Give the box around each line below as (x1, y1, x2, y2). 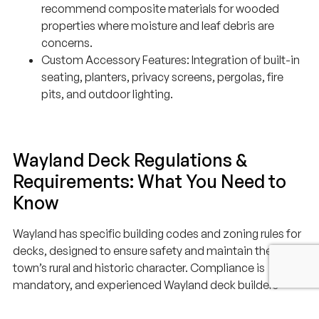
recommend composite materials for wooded (41, 1, 279, 16)
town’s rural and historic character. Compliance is (13, 261, 265, 276)
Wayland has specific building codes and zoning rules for (13, 226, 301, 241)
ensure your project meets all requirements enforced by (13, 295, 296, 310)
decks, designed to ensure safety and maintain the (13, 244, 272, 258)
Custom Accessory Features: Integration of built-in (41, 53, 300, 68)
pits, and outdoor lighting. (41, 87, 173, 102)
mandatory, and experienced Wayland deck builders (13, 278, 278, 293)
